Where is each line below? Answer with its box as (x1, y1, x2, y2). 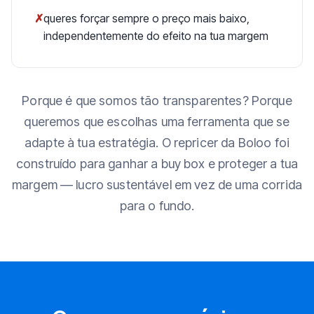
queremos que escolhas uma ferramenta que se (24, 114, 290, 129)
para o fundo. (119, 198, 195, 213)
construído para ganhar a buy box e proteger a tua (15, 156, 299, 171)
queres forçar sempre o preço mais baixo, (43, 11, 250, 25)
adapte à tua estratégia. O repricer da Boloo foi (25, 135, 289, 150)
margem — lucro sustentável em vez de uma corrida (12, 177, 302, 192)
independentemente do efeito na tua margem (43, 28, 268, 43)
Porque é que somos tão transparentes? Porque (22, 93, 292, 108)
